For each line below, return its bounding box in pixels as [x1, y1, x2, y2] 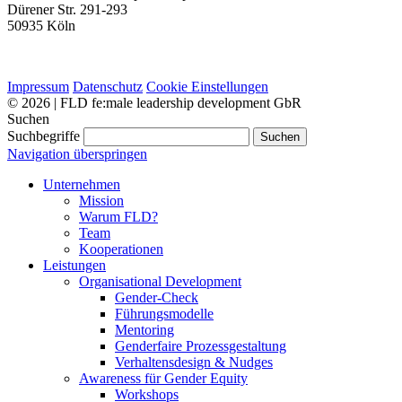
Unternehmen [43, 177, 120, 193]
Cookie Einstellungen [146, 79, 268, 95]
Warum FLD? [79, 209, 158, 225]
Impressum [7, 79, 69, 95]
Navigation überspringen [7, 146, 147, 162]
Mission [79, 193, 124, 209]
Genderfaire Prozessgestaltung [115, 338, 286, 354]
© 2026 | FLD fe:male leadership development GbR [7, 95, 301, 111]
